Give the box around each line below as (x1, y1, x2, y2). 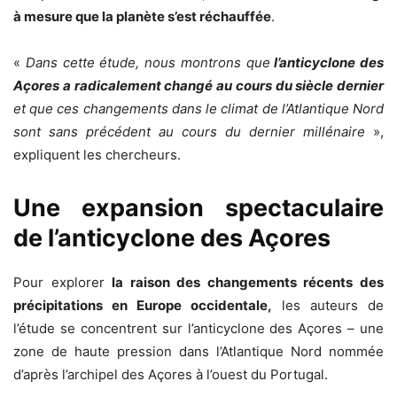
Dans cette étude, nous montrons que (25, 54, 270, 72)
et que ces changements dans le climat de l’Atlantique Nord (13, 100, 384, 118)
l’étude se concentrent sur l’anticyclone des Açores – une (13, 320, 384, 338)
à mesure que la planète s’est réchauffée (13, 8, 271, 26)
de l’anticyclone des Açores (13, 223, 331, 253)
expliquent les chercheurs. (13, 146, 181, 164)
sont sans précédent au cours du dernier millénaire (13, 123, 365, 141)
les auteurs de (272, 297, 384, 315)
